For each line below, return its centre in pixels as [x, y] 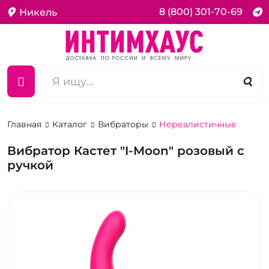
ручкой [30, 165]
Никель [38, 12]
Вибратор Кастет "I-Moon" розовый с [126, 151]
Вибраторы [124, 125]
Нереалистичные [198, 125]
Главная [26, 125]
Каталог [71, 125]
